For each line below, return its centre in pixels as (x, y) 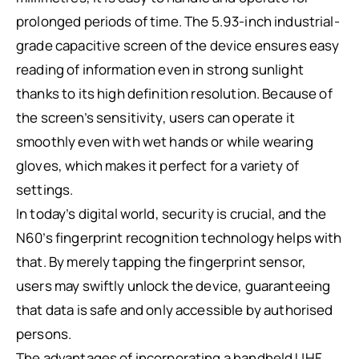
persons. (44, 334)
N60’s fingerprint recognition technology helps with (179, 238)
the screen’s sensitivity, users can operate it (155, 118)
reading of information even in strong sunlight (160, 70)
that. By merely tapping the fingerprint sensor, (161, 262)
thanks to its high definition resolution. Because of (174, 94)
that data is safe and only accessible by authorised (175, 310)
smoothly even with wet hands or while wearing (165, 142)
